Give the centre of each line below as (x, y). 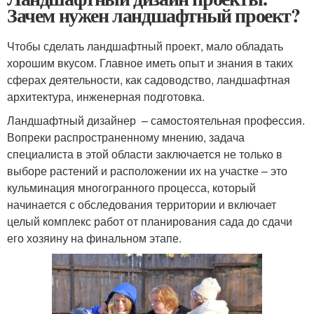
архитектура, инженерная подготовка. (106, 97)
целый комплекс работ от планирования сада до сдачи (150, 221)
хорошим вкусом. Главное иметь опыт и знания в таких (150, 63)
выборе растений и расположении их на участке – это (147, 171)
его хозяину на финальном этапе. (94, 238)
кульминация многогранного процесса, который (131, 188)
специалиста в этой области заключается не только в (145, 154)
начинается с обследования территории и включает (142, 205)
